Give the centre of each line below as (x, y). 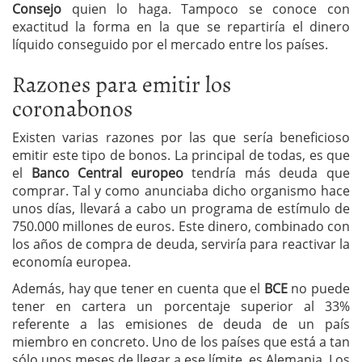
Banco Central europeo (107, 173)
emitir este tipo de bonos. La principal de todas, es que (181, 155)
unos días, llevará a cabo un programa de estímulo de (181, 208)
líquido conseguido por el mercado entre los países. (170, 44)
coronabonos (72, 107)
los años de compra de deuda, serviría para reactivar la (181, 244)
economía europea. (72, 261)
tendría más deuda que (267, 173)
